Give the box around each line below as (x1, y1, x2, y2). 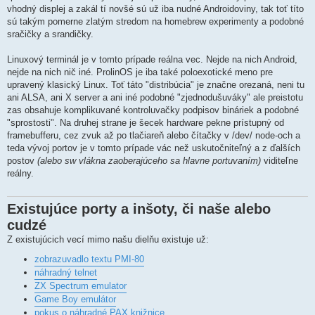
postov (7, 155, 37, 167)
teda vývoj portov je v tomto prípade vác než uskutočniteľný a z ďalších (7, 143, 300, 154)
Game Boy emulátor (34, 294, 116, 305)
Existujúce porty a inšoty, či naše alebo (7, 201, 271, 217)
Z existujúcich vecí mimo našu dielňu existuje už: (7, 234, 209, 245)
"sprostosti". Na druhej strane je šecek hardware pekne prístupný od (7, 117, 284, 129)
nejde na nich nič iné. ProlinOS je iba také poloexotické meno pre (7, 67, 273, 78)
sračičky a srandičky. (7, 29, 94, 40)
